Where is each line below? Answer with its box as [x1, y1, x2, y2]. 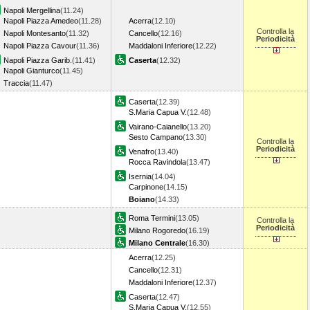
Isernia [129, 172, 152, 181]
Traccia [3, 79, 29, 87]
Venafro [129, 147, 154, 156]
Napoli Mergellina [3, 6, 60, 15]
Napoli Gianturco [3, 66, 60, 75]
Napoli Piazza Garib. [3, 56, 72, 64]
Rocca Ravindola [129, 158, 186, 166]
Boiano [129, 195, 155, 203]
